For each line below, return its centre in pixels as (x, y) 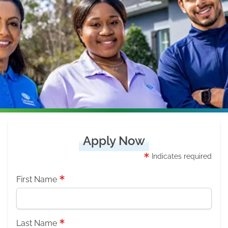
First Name (37, 179)
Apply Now (114, 141)
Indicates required (181, 156)
